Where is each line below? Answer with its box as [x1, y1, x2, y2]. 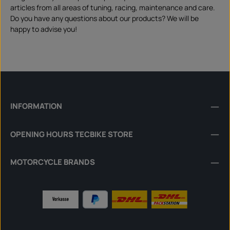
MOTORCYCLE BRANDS [10, 157, 95, 167]
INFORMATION [10, 101, 62, 111]
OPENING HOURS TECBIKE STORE [10, 128, 133, 139]
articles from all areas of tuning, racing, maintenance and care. [10, 3, 215, 13]
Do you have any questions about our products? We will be [10, 13, 199, 24]
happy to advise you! [10, 24, 77, 34]
